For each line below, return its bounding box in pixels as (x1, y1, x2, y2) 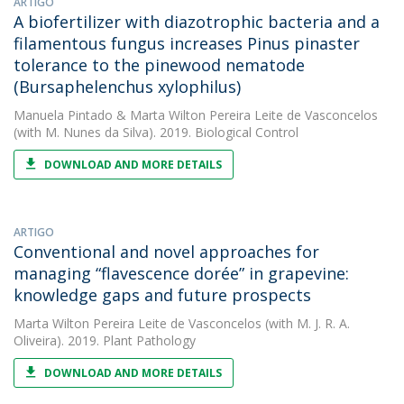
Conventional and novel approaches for (14, 241, 319, 262)
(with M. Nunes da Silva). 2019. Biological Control (14, 124, 298, 141)
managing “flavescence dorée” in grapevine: (14, 262, 349, 284)
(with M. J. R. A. (262, 315, 350, 332)
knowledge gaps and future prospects (14, 284, 311, 306)
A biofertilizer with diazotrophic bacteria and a (14, 11, 380, 32)
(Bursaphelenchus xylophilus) (14, 76, 241, 97)
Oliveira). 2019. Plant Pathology (14, 332, 196, 349)
